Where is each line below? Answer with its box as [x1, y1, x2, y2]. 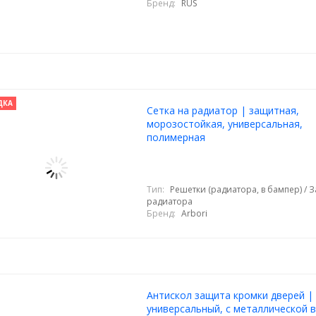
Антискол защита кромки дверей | [146, 288, 313, 302]
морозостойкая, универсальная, [146, 117, 303, 130]
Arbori [181, 207, 207, 219]
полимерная [146, 130, 205, 144]
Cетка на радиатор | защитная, [146, 104, 299, 117]
